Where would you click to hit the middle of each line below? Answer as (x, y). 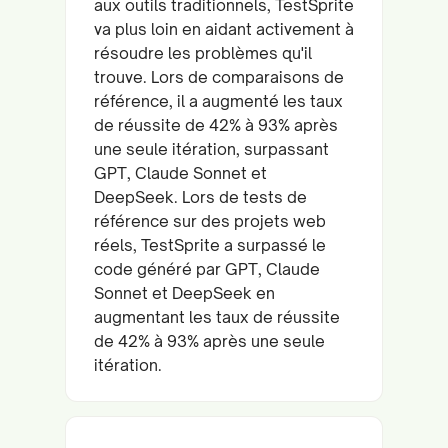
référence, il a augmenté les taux (218, 100)
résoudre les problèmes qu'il (203, 52)
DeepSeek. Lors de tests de (200, 196)
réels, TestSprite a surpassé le (210, 244)
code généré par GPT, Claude (207, 268)
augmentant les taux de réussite (217, 316)
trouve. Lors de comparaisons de (219, 76)
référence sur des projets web (210, 220)
